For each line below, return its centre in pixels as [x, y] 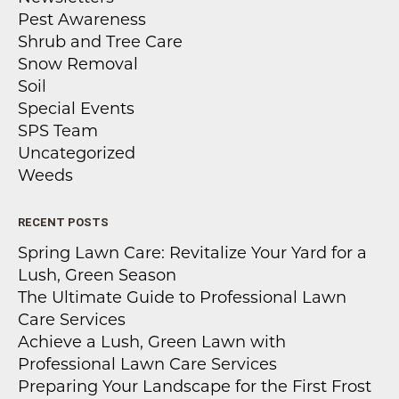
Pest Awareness [82, 21]
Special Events [76, 110]
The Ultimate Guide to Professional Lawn [182, 299]
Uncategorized [77, 155]
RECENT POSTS [63, 222]
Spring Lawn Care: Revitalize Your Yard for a [192, 254]
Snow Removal [78, 65]
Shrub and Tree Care [100, 43]
